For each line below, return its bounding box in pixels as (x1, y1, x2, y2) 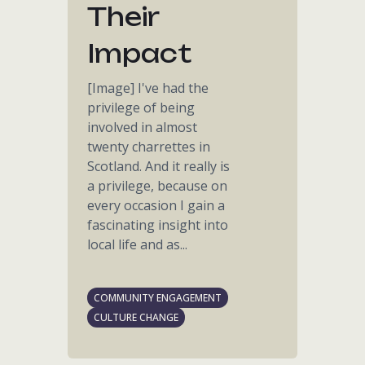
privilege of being (87, 99, 196, 117)
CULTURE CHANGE (94, 310, 179, 324)
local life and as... (87, 235, 188, 253)
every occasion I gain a (87, 196, 226, 214)
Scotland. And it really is (87, 157, 231, 175)
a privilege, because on (87, 177, 228, 195)
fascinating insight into (87, 216, 229, 234)
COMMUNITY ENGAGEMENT (94, 291, 222, 305)
